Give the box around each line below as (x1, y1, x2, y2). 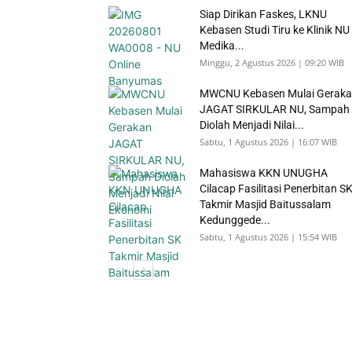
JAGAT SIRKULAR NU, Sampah (200, 103, 350, 115)
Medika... (200, 39, 244, 52)
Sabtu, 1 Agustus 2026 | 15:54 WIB (200, 231, 337, 243)
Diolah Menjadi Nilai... (200, 119, 304, 131)
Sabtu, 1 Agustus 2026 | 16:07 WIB (200, 136, 337, 148)
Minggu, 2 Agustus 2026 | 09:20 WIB (200, 57, 344, 68)
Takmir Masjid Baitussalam (200, 198, 331, 211)
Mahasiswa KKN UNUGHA (200, 167, 328, 179)
